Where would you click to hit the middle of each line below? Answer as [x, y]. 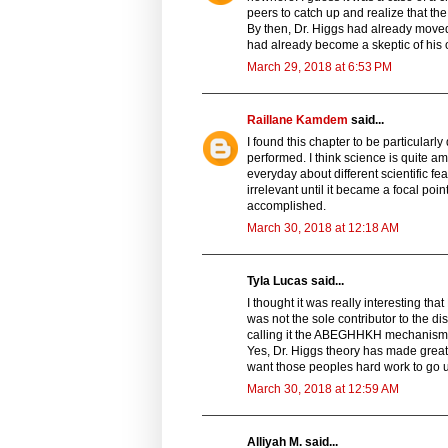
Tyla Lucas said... [295, 280]
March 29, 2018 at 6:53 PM [319, 66]
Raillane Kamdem [297, 119]
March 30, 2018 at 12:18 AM [323, 227]
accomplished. [286, 205]
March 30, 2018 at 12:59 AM [323, 388]
